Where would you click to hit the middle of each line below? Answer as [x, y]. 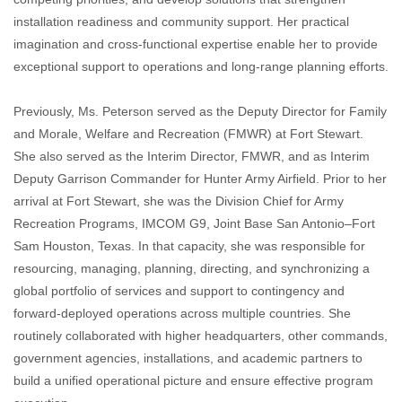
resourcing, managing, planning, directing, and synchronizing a [192, 269]
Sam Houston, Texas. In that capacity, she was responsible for [189, 246]
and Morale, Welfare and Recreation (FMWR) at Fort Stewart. [188, 134]
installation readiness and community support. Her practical [181, 22]
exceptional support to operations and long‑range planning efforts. [201, 67]
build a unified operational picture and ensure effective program [193, 381]
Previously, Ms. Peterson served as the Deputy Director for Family [200, 112]
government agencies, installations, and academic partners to [188, 358]
